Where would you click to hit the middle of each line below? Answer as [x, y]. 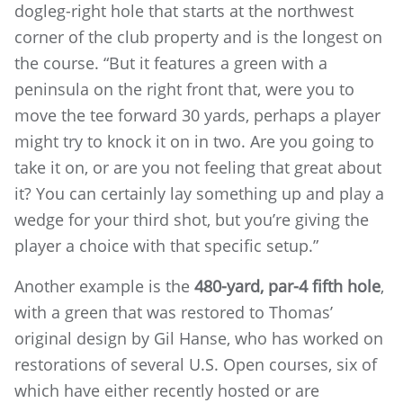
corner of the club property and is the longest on [198, 37]
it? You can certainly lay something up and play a [199, 193]
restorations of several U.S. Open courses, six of [196, 364]
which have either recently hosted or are [167, 390]
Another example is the [104, 286]
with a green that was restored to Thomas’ [174, 312]
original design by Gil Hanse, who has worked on [199, 338]
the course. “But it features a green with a [171, 63]
